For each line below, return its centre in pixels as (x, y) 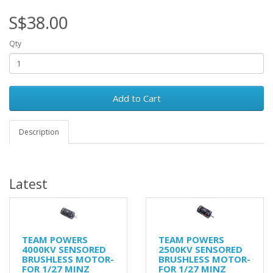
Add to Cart (136, 98)
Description (39, 132)
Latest (28, 184)
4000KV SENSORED (64, 249)
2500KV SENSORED (200, 249)
